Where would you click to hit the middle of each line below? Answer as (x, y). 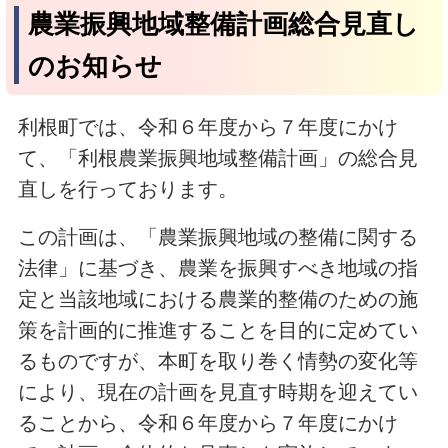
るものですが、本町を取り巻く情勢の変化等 (217, 360)
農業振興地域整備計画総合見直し (223, 23)
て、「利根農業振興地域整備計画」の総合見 (217, 157)
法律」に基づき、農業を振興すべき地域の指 (217, 267)
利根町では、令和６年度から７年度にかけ (207, 126)
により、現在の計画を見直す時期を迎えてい (217, 391)
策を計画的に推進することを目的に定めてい (217, 329)
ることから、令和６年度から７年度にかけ (207, 422)
